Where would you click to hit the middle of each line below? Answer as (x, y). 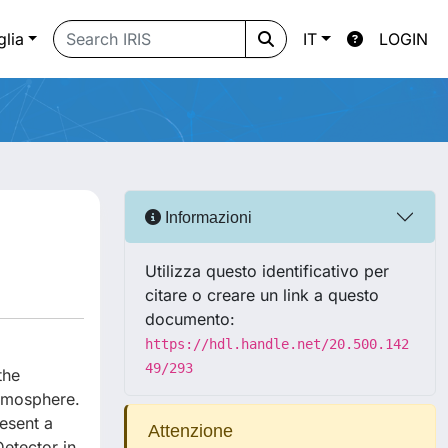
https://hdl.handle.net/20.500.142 (277, 344)
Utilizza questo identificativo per (267, 271)
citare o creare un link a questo (262, 295)
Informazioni (206, 217)
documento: (190, 319)
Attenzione (188, 431)
